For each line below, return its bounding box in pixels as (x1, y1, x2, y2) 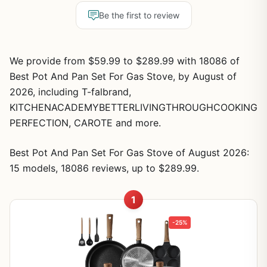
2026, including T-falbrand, (10, 86, 131, 98)
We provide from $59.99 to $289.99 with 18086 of (10, 55, 240, 67)
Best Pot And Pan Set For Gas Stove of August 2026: (10, 147, 249, 159)
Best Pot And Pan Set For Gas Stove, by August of (10, 70, 237, 82)
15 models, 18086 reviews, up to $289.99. (10, 162, 199, 174)
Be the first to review (98, 10, 179, 20)
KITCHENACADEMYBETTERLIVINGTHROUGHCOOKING (10, 101, 257, 113)
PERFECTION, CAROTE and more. (10, 117, 161, 129)
